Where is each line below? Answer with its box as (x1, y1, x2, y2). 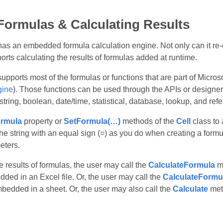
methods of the (120, 117, 176, 125)
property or (21, 117, 64, 125)
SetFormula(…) (63, 117, 120, 125)
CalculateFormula (148, 161, 215, 169)
